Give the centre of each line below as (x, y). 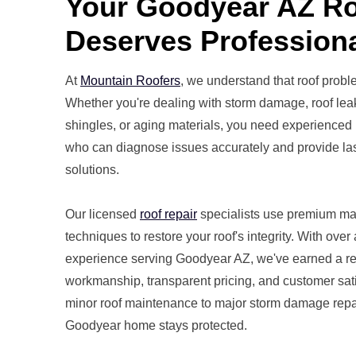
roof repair (168, 214)
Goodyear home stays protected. (156, 325)
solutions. (92, 169)
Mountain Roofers (130, 80)
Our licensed (103, 214)
